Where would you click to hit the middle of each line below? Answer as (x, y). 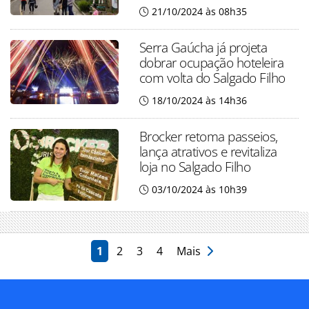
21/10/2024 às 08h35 (199, 11)
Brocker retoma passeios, (208, 136)
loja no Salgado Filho (195, 166)
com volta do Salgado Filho (212, 77)
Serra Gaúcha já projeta (203, 47)
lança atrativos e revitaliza (208, 151)
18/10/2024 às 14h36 (199, 100)
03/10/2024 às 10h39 (199, 189)
